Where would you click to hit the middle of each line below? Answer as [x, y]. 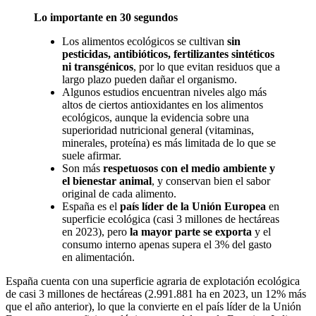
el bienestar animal [107, 181]
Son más [83, 169]
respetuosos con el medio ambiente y [189, 169]
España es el [91, 207]
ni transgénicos [98, 67]
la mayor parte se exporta [191, 232]
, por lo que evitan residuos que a [207, 67]
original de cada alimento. [119, 194]
